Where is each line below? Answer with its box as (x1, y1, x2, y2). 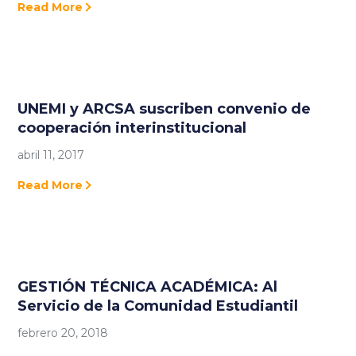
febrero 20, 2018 (17, 325, 109, 340)
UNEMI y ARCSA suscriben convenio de (17, 99, 311, 118)
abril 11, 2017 (17, 147, 85, 162)
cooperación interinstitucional (17, 118, 247, 137)
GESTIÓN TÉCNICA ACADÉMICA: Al (17, 277, 278, 296)
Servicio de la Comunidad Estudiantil (17, 296, 299, 315)
